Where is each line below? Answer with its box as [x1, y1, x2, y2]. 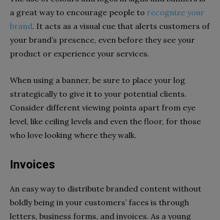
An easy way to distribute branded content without [10, 183, 201, 193]
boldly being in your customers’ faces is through [10, 197, 189, 207]
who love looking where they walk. [10, 130, 137, 140]
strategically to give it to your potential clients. [10, 88, 187, 99]
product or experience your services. [10, 48, 149, 58]
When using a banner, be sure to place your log [10, 75, 185, 85]
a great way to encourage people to [10, 7, 147, 17]
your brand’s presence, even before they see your [10, 34, 195, 45]
